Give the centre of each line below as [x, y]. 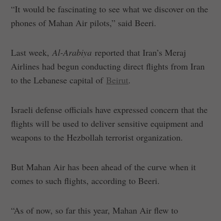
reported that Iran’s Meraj [141, 52]
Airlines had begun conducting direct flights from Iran [108, 66]
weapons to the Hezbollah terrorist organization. [97, 137]
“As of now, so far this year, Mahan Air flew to [95, 210]
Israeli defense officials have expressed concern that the [110, 109]
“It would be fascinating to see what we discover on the [110, 9]
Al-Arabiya [74, 52]
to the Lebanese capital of [59, 80]
